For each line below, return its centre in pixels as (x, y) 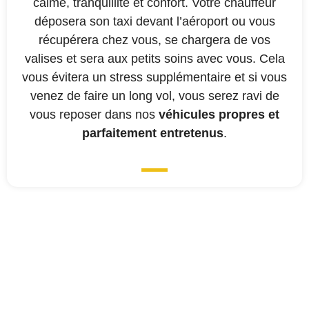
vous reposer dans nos (94, 115)
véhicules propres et (219, 115)
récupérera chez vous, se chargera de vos (154, 40)
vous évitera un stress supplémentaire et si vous (154, 78)
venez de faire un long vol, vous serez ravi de (154, 96)
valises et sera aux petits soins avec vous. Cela (154, 59)
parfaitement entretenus (153, 133)
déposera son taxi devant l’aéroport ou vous (154, 22)
